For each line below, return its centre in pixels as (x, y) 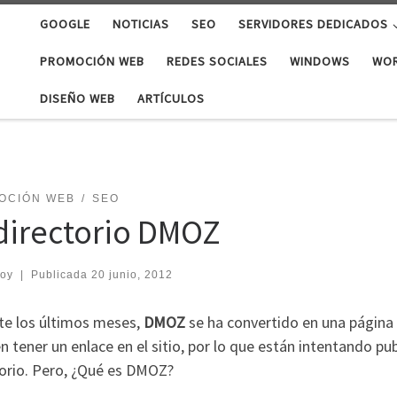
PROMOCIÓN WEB (93, 62)
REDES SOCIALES (218, 62)
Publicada (61, 275)
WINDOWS (320, 62)
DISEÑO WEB (78, 99)
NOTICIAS (141, 24)
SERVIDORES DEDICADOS (314, 24)
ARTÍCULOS (171, 99)
